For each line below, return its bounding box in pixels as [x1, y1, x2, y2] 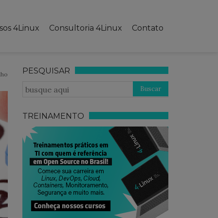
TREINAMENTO [22, 111, 85, 121]
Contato [132, 23, 163, 33]
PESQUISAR [22, 66, 71, 75]
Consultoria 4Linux [49, 23, 122, 33]
